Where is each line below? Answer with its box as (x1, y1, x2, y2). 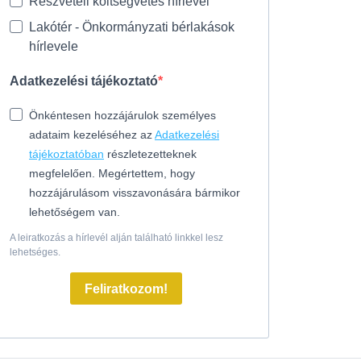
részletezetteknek (104, 147, 197, 161)
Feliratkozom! (84, 281, 168, 296)
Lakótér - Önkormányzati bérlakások (29, 20, 234, 35)
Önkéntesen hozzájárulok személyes (29, 109, 216, 122)
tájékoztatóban (29, 147, 104, 161)
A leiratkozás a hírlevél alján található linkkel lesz (10, 232, 223, 244)
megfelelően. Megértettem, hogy (29, 167, 195, 180)
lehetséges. (10, 247, 60, 259)
